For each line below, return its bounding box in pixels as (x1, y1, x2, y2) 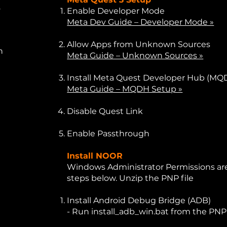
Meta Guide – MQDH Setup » (67, 84, 183, 94)
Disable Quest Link (67, 106, 143, 116)
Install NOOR (67, 151, 123, 161)
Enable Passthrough (67, 129, 150, 138)
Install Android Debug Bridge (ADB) (67, 196, 211, 205)
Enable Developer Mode (67, 6, 165, 16)
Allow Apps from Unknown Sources (67, 40, 211, 49)
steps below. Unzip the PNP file (67, 173, 194, 183)
